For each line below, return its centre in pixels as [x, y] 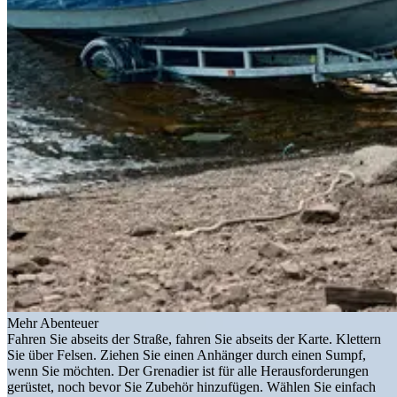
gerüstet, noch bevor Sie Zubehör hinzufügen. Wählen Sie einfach [191, 387]
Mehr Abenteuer [53, 323]
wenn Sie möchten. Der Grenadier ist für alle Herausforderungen [188, 371]
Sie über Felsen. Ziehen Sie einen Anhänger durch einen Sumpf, [187, 355]
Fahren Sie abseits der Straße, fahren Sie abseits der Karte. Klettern [194, 339]
